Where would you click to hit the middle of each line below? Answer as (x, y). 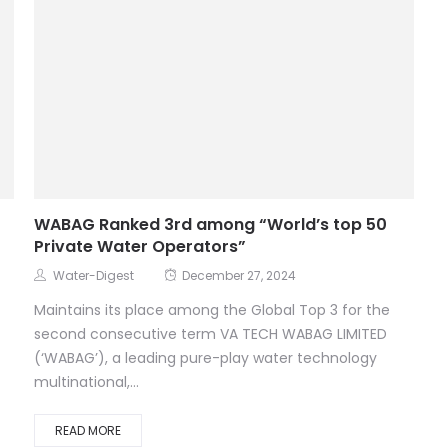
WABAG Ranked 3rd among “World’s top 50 (210, 226)
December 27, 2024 (239, 277)
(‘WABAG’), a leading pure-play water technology (205, 359)
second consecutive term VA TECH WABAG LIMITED (210, 335)
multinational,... (86, 383)
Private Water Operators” (140, 248)
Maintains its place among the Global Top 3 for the (212, 311)
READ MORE (88, 432)
